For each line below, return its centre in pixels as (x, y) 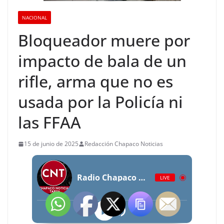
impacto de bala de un (102, 61)
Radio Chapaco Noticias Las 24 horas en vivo (142, 177)
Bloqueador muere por (104, 40)
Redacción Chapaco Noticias (124, 144)
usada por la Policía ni (100, 102)
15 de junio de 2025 (51, 144)
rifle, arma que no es (95, 81)
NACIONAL (34, 17)
